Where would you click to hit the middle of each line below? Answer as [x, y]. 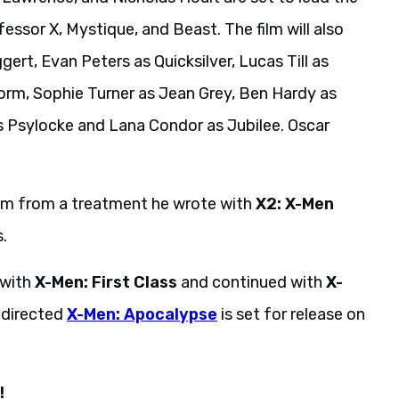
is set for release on [291, 314]
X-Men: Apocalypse [142, 314]
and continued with [252, 282]
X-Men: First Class [106, 282]
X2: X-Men [295, 204]
